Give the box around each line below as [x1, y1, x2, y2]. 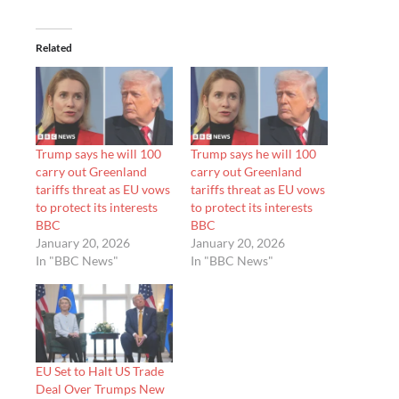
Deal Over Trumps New [36, 380, 165, 396]
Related [36, 40, 72, 54]
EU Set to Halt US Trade [36, 362, 164, 379]
